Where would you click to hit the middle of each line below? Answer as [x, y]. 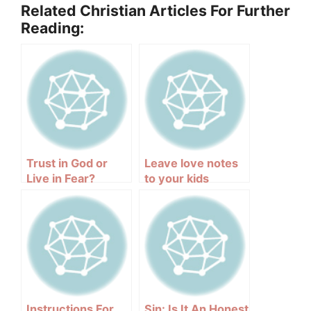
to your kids [177, 178]
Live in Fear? [61, 178]
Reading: [52, 27]
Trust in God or [67, 163]
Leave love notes [191, 163]
